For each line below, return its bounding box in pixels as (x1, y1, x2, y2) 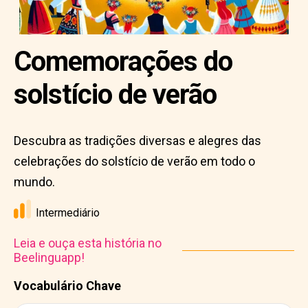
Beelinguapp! (14, 250, 85, 265)
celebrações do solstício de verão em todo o (14, 154, 255, 168)
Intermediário (36, 206, 100, 219)
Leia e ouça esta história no (14, 236, 162, 250)
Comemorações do (14, 45, 232, 78)
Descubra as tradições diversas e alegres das (14, 133, 261, 148)
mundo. (14, 175, 55, 189)
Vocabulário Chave (14, 278, 121, 293)
